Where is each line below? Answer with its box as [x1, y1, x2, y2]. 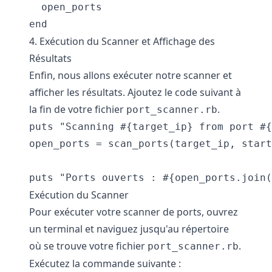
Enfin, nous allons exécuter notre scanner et [29, 69, 232, 82]
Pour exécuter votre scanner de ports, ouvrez [29, 205, 238, 219]
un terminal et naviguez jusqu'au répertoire [29, 222, 229, 236]
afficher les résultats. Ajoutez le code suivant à [29, 86, 241, 99]
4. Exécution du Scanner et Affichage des [29, 35, 215, 48]
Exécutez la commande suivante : [29, 257, 181, 270]
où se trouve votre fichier [29, 239, 148, 253]
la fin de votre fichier [29, 103, 126, 116]
